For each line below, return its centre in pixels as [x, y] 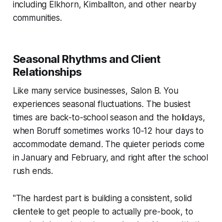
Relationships [47, 72]
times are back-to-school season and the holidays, [109, 118]
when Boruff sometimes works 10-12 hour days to [108, 131]
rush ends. [33, 171]
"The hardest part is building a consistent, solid [102, 198]
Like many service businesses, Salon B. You [95, 91]
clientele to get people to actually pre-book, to [103, 212]
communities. [37, 18]
